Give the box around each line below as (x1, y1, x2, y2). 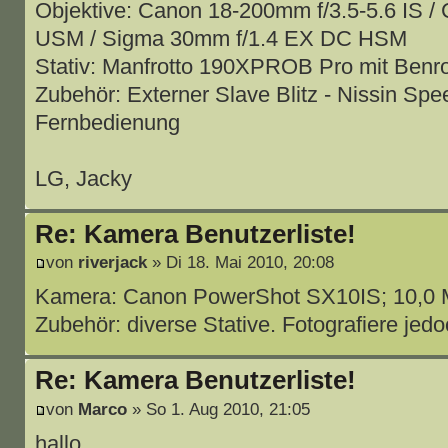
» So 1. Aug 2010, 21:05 (126, 398, 310, 419)
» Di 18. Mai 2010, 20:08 (146, 252, 334, 273)
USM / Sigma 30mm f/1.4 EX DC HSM (34, 25, 407, 51)
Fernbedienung (34, 109, 180, 135)
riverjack (77, 252, 147, 273)
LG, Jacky (34, 165, 132, 191)
